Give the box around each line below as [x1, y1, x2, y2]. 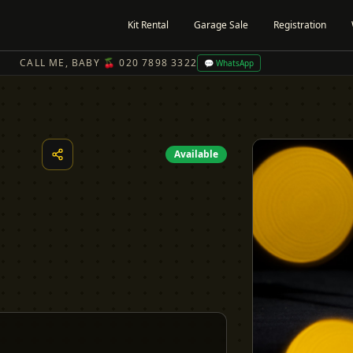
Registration [273, 18, 326, 32]
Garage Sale [194, 18, 248, 32]
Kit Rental [128, 18, 169, 32]
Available [174, 147, 218, 161]
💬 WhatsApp [204, 58, 254, 69]
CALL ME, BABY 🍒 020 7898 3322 [20, 56, 197, 69]
